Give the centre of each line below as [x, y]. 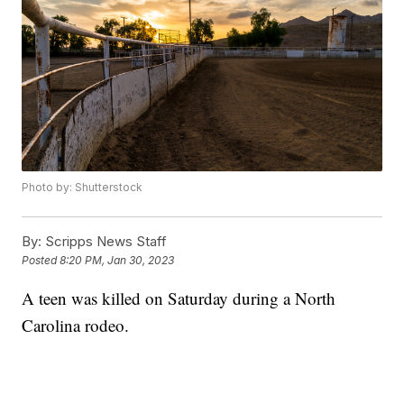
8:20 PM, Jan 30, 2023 [117, 261]
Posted [41, 261]
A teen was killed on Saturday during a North [179, 298]
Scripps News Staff [105, 242]
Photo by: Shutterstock [83, 188]
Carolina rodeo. [76, 326]
